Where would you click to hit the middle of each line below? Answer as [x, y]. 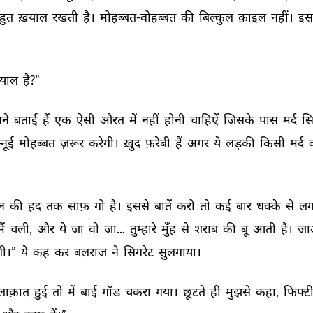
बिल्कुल [217, 17]
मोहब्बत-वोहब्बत [139, 17]
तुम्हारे [144, 228]
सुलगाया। [181, 252]
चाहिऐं [205, 119]
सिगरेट [140, 252]
